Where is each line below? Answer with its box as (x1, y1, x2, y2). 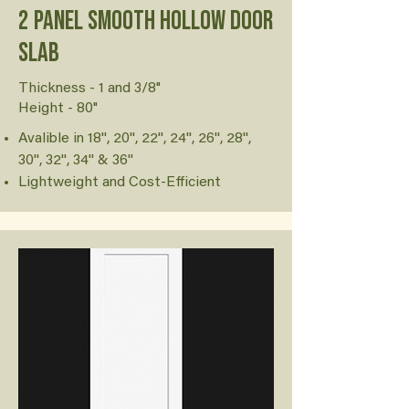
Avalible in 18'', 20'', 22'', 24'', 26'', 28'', (18, 131, 251, 146)
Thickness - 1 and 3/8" (18, 81, 161, 96)
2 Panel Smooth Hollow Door (18, 5, 273, 37)
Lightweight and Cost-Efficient (18, 175, 221, 190)
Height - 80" (18, 101, 98, 116)
